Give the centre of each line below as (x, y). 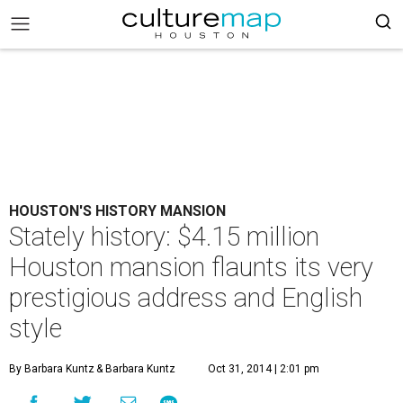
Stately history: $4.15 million (164, 237)
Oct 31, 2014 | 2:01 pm (264, 369)
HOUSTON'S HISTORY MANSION (117, 211)
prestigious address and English (186, 298)
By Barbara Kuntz (52, 369)
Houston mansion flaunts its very (191, 267)
